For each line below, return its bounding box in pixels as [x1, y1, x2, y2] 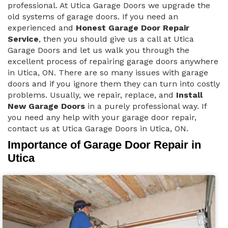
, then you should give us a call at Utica [39, 34, 194, 44]
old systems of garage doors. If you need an [8, 11, 178, 21]
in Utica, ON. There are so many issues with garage [8, 67, 208, 77]
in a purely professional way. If [85, 101, 207, 111]
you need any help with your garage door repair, [8, 112, 196, 122]
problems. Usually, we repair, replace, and [8, 90, 176, 100]
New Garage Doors [8, 101, 85, 111]
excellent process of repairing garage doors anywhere [8, 56, 218, 66]
